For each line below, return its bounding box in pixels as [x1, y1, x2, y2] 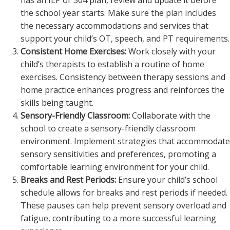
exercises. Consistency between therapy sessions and [21, 71, 225, 83]
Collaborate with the [130, 110, 210, 121]
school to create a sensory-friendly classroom [21, 123, 196, 134]
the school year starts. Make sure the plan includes [21, 7, 216, 18]
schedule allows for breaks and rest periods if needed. [21, 187, 227, 198]
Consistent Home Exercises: [21, 46, 126, 57]
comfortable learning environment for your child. [21, 161, 209, 172]
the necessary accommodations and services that [21, 20, 208, 31]
